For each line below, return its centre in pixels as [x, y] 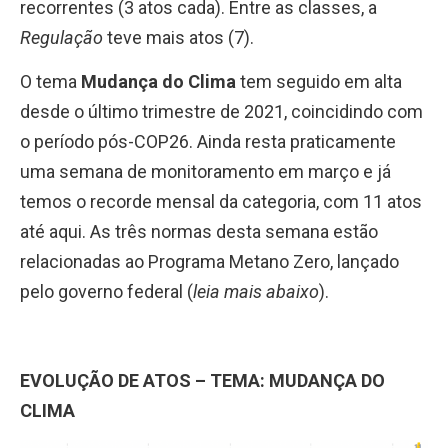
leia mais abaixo [256, 291]
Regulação [61, 37]
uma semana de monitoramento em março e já [205, 171]
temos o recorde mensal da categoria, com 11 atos [221, 201]
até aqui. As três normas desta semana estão [199, 231]
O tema [50, 81]
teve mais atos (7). [178, 37]
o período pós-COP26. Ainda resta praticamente [208, 141]
